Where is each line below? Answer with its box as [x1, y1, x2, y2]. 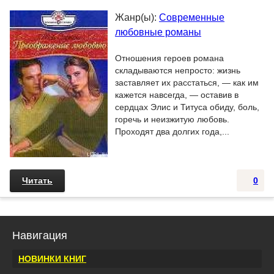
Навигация [12, 229, 67, 242]
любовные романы [115, 27, 201, 37]
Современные [159, 12, 224, 23]
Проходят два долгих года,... [115, 127, 229, 136]
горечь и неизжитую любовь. [115, 114, 229, 124]
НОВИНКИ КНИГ [18, 253, 86, 264]
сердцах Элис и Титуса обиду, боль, [115, 102, 259, 112]
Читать [22, 176, 53, 185]
